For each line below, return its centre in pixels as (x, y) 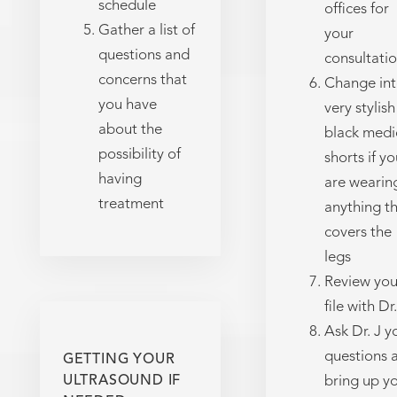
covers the (358, 233)
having (120, 179)
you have (127, 105)
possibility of (139, 154)
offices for (356, 10)
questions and (144, 55)
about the (130, 129)
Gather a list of (146, 30)
